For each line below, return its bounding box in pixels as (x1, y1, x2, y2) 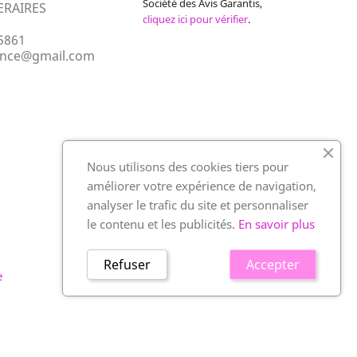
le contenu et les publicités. (87, 216, 238, 232)
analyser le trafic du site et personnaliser (87, 197, 308, 213)
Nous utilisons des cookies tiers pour (87, 159, 288, 175)
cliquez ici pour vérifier (142, 12, 248, 26)
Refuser (104, 256, 151, 273)
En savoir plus (238, 216, 315, 232)
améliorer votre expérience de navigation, (87, 178, 316, 194)
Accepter (246, 256, 300, 273)
